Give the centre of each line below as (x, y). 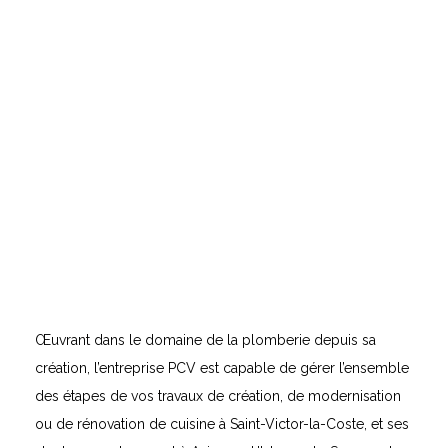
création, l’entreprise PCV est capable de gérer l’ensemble (222, 368)
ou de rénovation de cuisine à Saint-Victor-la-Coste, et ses (222, 424)
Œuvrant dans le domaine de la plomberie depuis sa (205, 340)
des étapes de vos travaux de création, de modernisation (218, 396)
